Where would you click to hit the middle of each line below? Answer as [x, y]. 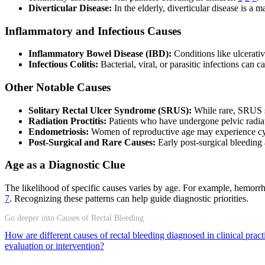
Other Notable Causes [58, 87]
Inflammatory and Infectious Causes [93, 31]
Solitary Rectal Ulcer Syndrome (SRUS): [110, 110]
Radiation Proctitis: [67, 121]
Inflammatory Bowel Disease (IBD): [100, 54]
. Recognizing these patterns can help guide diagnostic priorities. [129, 199]
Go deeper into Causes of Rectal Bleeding [74, 218]
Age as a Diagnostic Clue [65, 165]
